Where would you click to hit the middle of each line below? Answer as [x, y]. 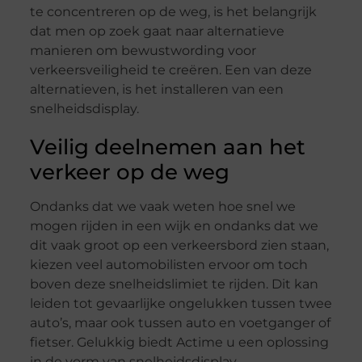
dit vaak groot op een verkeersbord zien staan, [179, 246]
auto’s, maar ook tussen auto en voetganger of [180, 323]
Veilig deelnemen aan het [167, 147]
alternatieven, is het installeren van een [156, 90]
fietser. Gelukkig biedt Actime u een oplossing [179, 343]
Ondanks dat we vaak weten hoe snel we [162, 207]
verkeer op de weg [129, 173]
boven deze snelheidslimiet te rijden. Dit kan [174, 284]
